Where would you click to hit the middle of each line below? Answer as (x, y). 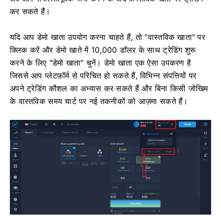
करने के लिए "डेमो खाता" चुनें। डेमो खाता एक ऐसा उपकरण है (101, 62)
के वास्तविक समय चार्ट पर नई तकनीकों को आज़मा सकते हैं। (99, 101)
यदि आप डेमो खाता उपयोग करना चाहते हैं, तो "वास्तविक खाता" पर (108, 37)
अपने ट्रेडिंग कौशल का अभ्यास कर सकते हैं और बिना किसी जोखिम (109, 88)
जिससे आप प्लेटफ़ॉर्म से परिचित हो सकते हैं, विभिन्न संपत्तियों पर (103, 75)
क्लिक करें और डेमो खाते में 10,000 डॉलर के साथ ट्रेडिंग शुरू (103, 50)
